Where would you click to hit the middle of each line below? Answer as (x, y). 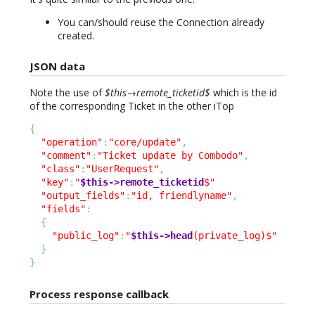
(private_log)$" (235, 236)
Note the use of (67, 93)
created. (76, 35)
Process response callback (99, 294)
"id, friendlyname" (181, 196)
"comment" (66, 156)
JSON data (57, 66)
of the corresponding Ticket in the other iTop (132, 106)
